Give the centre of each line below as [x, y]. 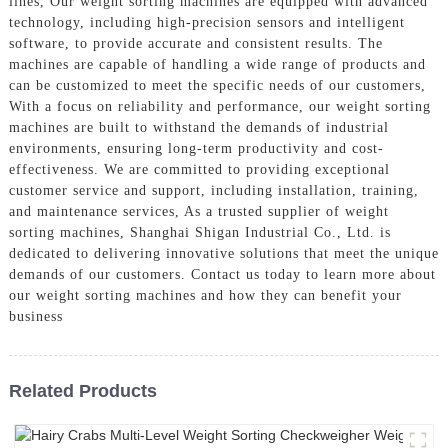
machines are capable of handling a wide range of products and [217, 64]
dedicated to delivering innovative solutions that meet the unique [223, 253]
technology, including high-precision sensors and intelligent [206, 22]
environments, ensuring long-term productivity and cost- [196, 148]
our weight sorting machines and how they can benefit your [205, 295]
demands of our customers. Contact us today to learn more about [222, 274]
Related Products [82, 390]
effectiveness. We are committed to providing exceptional [199, 169]
